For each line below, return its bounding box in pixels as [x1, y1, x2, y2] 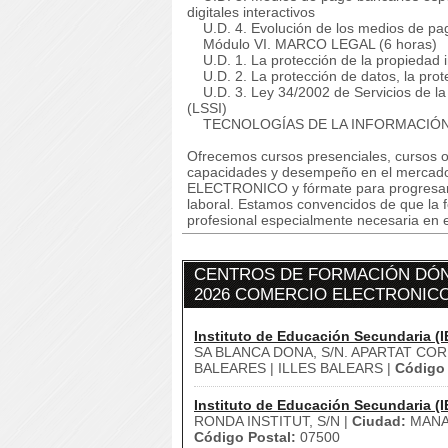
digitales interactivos [187, 4, 315, 20]
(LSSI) [187, 100, 227, 116]
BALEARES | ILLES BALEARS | [194, 360, 395, 376]
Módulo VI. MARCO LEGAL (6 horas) [187, 36, 437, 52]
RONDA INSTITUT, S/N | [194, 413, 352, 429]
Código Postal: [194, 429, 296, 445]
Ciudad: [352, 413, 406, 429]
